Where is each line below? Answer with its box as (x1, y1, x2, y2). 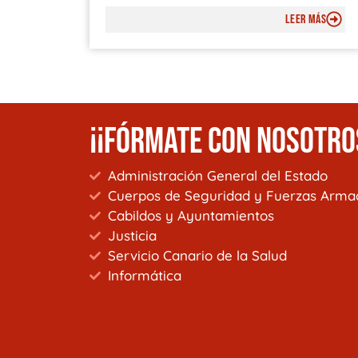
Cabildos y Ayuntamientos (107, 207, 274, 225)
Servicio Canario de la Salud (107, 247, 287, 265)
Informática (107, 267, 181, 284)
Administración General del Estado (107, 167, 328, 185)
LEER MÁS (284, 11, 326, 27)
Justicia (107, 227, 157, 245)
